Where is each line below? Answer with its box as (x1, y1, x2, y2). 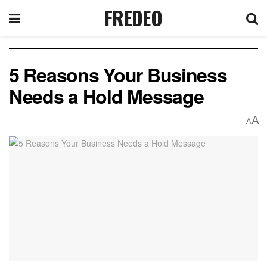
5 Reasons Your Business (9, 61, 227, 88)
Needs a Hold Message (9, 82, 204, 110)
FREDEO (104, 4, 162, 32)
